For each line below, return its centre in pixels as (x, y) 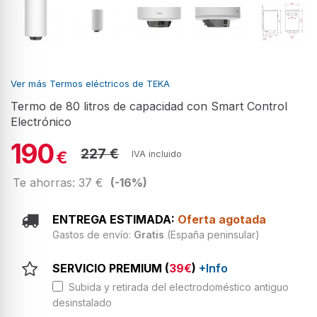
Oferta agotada (222, 219)
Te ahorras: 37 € (60, 182)
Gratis (149, 234)
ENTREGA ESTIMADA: (115, 219)
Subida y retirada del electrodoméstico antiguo (176, 287)
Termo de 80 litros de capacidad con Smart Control (149, 106)
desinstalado (82, 302)
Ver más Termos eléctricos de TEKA (90, 83)
